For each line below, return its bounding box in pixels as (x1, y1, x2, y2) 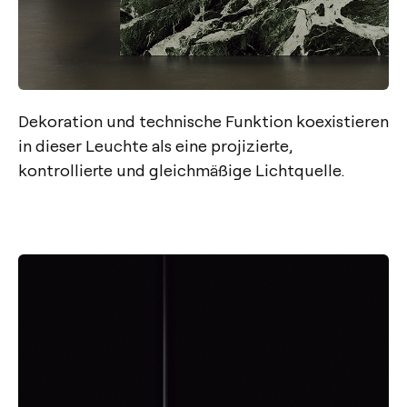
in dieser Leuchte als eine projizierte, (18, 134, 292, 155)
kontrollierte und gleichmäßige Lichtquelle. (18, 158, 344, 180)
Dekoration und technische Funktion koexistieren (18, 109, 389, 131)
